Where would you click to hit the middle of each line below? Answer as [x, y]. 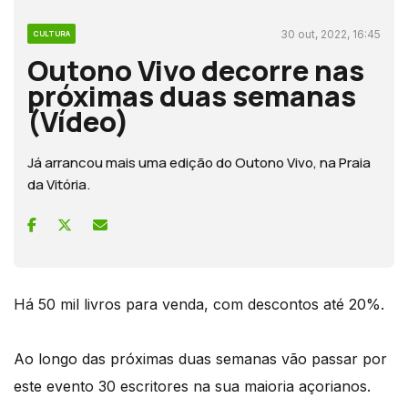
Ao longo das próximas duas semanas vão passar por [200, 358]
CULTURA [51, 33]
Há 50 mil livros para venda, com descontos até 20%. [199, 304]
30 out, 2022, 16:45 [331, 34]
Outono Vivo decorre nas [196, 70]
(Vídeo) [78, 121]
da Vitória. [59, 184]
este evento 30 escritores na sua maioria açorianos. [192, 386]
